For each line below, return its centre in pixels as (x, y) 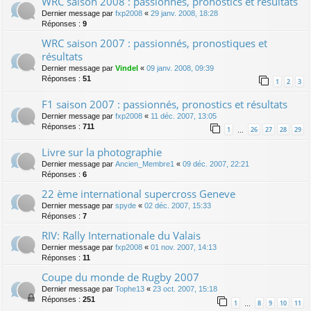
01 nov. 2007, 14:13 (184, 247)
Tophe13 (130, 289)
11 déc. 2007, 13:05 (184, 116)
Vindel (127, 68)
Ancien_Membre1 (145, 164)
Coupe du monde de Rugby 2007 (120, 277)
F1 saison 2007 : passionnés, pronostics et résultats (165, 104)
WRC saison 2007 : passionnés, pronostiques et (154, 43)
